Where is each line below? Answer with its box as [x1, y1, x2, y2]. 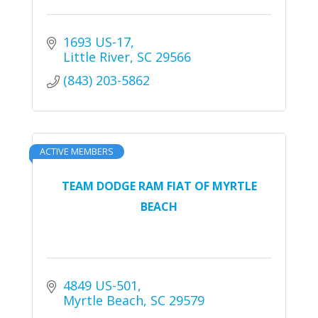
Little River [62, 48, 130, 66]
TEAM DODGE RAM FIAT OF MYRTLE [61, 177, 257, 194]
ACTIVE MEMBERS [40, 145, 114, 158]
